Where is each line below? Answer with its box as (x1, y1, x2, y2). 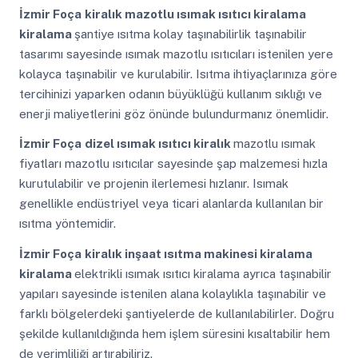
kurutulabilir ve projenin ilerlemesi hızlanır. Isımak (18, 177, 288, 191)
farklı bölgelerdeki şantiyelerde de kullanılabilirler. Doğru (18, 306, 334, 320)
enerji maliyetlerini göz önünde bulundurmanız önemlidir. (18, 106, 328, 121)
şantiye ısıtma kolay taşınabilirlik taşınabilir (74, 26, 307, 41)
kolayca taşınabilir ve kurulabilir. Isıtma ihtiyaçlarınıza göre (18, 66, 337, 81)
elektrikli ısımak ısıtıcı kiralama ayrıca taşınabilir (74, 266, 332, 280)
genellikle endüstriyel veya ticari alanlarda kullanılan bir (18, 197, 324, 211)
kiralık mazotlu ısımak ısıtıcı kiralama (84, 6, 306, 21)
